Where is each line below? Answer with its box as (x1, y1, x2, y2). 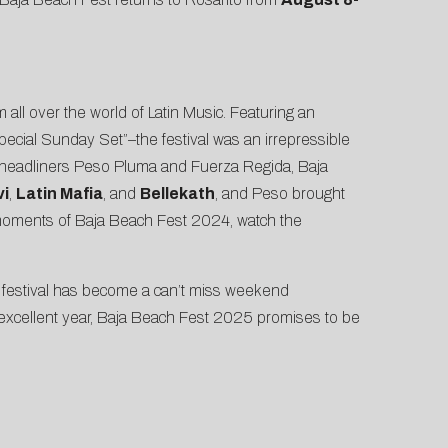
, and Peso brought (214, 185, 345, 203)
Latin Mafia (15, 185, 103, 203)
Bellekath (139, 185, 215, 203)
